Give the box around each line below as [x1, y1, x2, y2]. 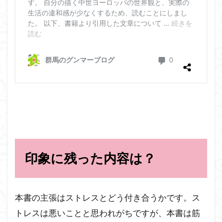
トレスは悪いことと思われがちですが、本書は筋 [15, 208, 200, 219]
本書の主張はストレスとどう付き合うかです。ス [15, 192, 200, 203]
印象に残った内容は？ [25, 150, 156, 166]
